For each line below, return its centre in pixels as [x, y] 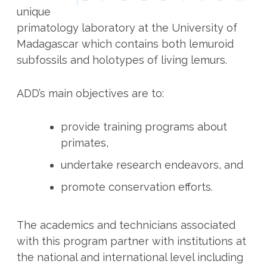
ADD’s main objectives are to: [90, 94]
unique [33, 12]
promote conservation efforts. [136, 187]
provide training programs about [144, 126]
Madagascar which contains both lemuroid [125, 44]
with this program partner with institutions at [131, 241]
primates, [84, 142]
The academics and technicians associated [126, 225]
